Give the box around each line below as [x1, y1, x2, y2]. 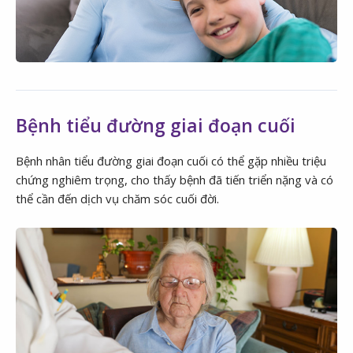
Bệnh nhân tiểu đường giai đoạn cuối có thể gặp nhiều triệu [16, 152, 326, 169]
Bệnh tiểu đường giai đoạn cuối [16, 112, 295, 138]
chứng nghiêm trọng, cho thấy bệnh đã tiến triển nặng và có [16, 171, 333, 188]
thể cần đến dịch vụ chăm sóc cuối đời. [16, 190, 219, 206]
